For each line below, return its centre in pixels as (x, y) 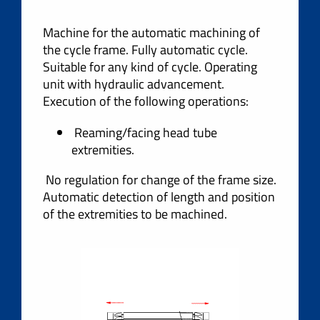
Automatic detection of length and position (159, 197)
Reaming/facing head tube (144, 132)
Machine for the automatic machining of (151, 32)
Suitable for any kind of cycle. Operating (150, 67)
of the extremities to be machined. (135, 214)
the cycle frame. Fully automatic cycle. (145, 50)
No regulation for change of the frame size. (160, 180)
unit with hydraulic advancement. (134, 84)
